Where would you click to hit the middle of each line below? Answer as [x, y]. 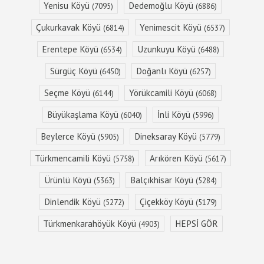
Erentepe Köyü [71, 49]
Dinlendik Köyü [73, 202]
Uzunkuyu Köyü [167, 49]
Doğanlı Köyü [163, 71]
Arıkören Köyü [177, 158]
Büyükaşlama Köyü [84, 115]
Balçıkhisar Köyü [163, 180]
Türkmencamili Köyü [74, 158]
